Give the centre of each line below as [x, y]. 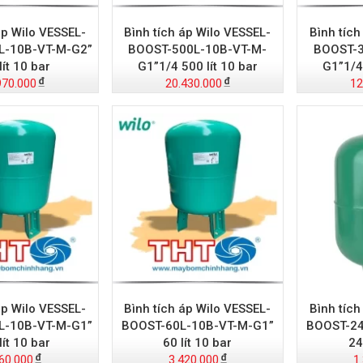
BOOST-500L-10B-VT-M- [198, 49]
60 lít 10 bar [198, 343]
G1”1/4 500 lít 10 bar [197, 66]
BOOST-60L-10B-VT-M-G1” [197, 326]
